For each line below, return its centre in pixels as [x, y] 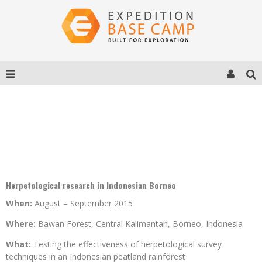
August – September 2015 [82, 203]
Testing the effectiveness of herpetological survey [127, 244]
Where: [21, 224]
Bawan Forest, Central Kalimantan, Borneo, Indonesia [139, 224]
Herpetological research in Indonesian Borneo [91, 185]
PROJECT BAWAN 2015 [131, 129]
